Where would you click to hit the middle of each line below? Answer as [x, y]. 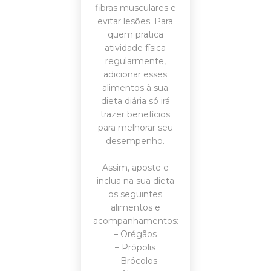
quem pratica [135, 34]
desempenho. [135, 141]
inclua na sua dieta [135, 181]
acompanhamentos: [135, 221]
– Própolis [135, 247]
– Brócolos [135, 261]
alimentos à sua [135, 88]
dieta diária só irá [135, 101]
